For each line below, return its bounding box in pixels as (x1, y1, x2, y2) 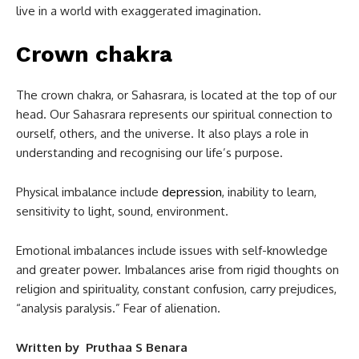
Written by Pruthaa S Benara (16, 340, 188, 356)
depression (162, 184, 222, 200)
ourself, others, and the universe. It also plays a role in (16, 126, 309, 142)
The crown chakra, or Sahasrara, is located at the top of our (16, 87, 337, 103)
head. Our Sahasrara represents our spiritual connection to (16, 107, 333, 123)
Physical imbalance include (16, 184, 162, 200)
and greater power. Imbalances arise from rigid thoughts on (16, 262, 339, 278)
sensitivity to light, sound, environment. (16, 204, 228, 220)
